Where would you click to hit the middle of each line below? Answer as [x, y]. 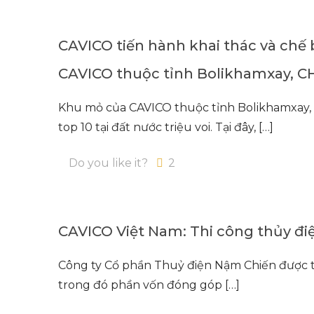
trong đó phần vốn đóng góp [141, 285]
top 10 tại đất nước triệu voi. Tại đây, [157, 127]
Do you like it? [109, 163]
